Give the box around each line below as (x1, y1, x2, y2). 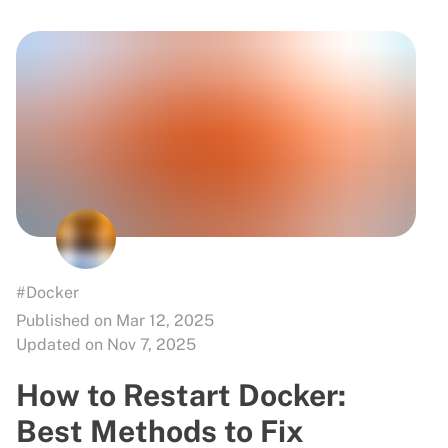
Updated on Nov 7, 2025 (16, 334, 196, 354)
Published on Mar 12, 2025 (16, 310, 214, 330)
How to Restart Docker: (16, 376, 346, 413)
